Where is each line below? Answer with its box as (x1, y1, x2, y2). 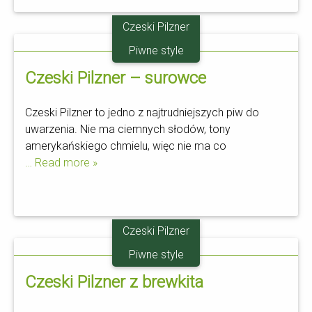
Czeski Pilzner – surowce (25, 68, 206, 88)
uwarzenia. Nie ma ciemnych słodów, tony (25, 123, 231, 136)
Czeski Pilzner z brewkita (25, 272, 203, 292)
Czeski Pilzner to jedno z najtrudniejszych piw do (25, 106, 259, 119)
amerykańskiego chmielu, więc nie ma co (25, 139, 226, 153)
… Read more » (25, 156, 97, 169)
